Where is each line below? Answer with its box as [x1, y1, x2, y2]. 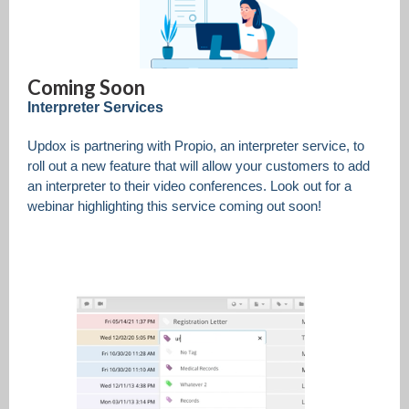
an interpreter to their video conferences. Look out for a [27, 178, 351, 194]
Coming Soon [27, 75, 145, 100]
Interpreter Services [27, 100, 174, 115]
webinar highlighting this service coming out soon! [27, 198, 329, 214]
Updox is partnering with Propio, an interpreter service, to [27, 138, 364, 153]
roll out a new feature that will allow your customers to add [27, 158, 370, 173]
